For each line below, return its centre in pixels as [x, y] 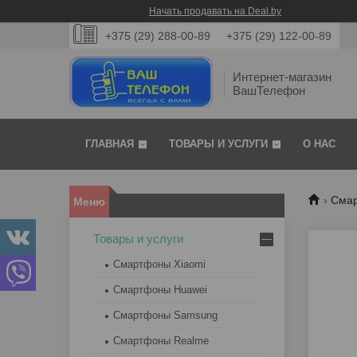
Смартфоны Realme [161, 341]
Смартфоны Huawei [160, 290]
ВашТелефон [269, 91]
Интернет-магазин [282, 77]
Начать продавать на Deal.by [215, 11]
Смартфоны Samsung [165, 316]
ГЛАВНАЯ [110, 144]
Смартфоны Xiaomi [159, 265]
